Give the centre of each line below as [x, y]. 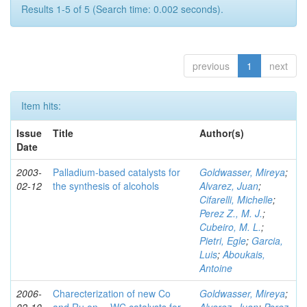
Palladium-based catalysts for [116, 172]
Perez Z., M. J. [231, 213]
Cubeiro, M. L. [230, 227]
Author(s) [222, 133]
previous [211, 66]
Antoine [216, 268]
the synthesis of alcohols [106, 186]
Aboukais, [244, 254]
